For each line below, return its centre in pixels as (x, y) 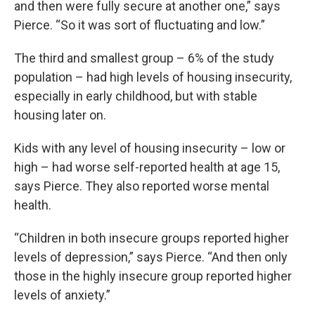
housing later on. (60, 115)
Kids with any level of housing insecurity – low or (150, 148)
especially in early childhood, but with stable (136, 96)
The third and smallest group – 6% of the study (144, 58)
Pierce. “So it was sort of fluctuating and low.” (140, 25)
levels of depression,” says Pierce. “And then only (151, 257)
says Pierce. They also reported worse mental (142, 186)
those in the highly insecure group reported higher (153, 276)
